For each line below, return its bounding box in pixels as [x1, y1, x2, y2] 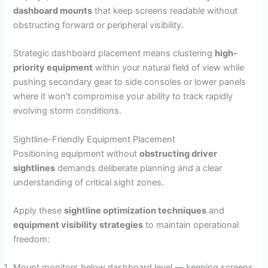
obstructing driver [139, 148, 218, 159]
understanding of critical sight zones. [13, 176, 165, 188]
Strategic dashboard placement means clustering [13, 48, 215, 59]
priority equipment [13, 62, 93, 74]
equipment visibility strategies [13, 220, 144, 231]
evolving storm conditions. [13, 105, 122, 117]
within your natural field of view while [93, 62, 245, 74]
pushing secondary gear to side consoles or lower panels [13, 77, 246, 88]
